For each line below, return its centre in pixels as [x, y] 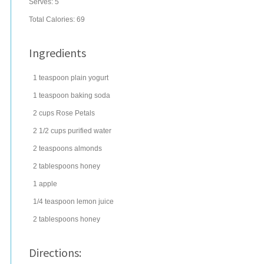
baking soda [90, 95]
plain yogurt [90, 78]
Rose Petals [75, 113]
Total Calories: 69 [57, 19]
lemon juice [95, 202]
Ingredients [57, 53]
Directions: [55, 253]
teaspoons [56, 148]
